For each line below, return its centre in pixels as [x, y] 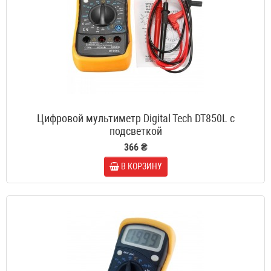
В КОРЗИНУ [141, 167]
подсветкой [135, 131]
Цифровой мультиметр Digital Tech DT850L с [135, 119]
